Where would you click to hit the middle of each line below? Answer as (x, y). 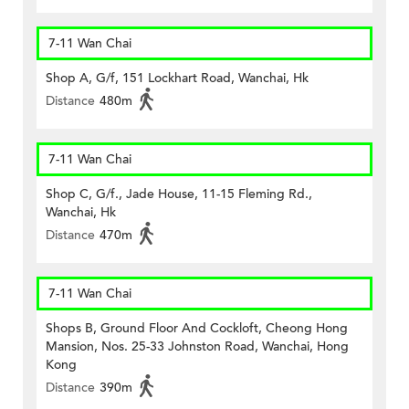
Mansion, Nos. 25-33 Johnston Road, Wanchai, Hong (197, 347)
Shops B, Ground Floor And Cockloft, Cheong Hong (197, 329)
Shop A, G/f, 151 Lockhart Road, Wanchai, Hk (177, 79)
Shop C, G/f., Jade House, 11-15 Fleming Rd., (179, 194)
